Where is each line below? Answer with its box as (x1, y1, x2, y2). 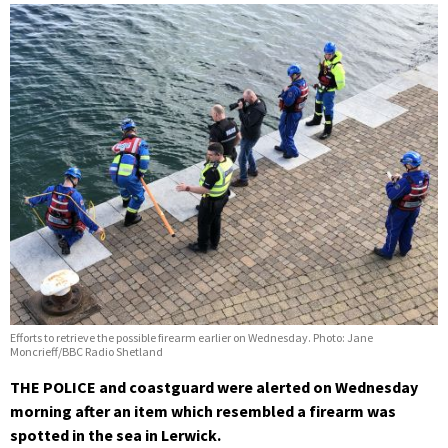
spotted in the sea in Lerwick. (10, 425, 221, 446)
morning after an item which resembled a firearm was (10, 401, 396, 422)
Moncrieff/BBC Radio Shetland (10, 344, 163, 360)
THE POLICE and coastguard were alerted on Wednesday (10, 377, 418, 398)
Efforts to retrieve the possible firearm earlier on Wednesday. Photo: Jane (10, 330, 373, 346)
